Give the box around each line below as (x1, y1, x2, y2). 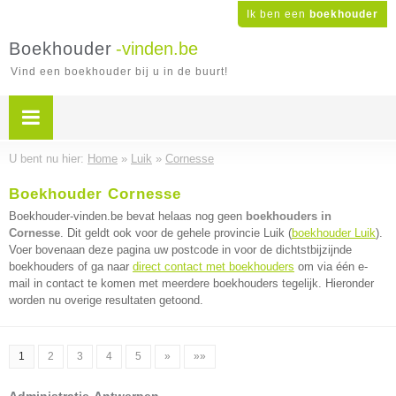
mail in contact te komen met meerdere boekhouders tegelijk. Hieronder (9, 277, 374, 290)
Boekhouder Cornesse (9, 186, 181, 202)
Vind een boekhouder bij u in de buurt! (11, 65, 228, 78)
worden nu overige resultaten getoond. (9, 293, 203, 307)
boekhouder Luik (292, 226, 376, 240)
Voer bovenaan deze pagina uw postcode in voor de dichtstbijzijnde (9, 243, 352, 256)
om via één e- (294, 260, 368, 273)
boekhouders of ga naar (9, 260, 133, 273)
